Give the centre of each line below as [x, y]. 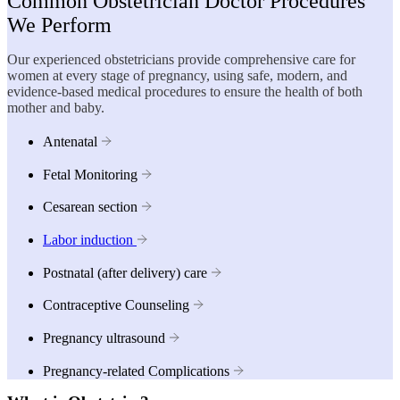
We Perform [59, 25]
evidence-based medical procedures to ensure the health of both [185, 91]
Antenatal [70, 141]
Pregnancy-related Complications [136, 371]
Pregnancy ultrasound [104, 338]
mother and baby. [56, 107]
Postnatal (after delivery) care [125, 272]
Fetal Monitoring [90, 174]
